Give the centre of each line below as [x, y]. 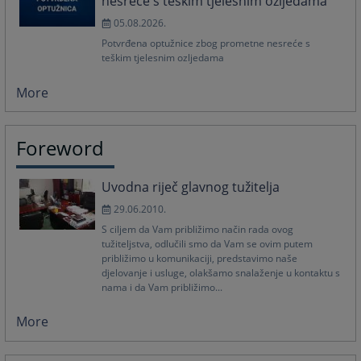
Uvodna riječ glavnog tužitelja [191, 187]
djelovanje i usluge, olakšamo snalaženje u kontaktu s [221, 272]
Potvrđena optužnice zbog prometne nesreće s [206, 44]
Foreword [60, 148]
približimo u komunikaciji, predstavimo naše [200, 258]
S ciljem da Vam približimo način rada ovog [198, 229]
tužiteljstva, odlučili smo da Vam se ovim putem [207, 243]
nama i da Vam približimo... [162, 287]
